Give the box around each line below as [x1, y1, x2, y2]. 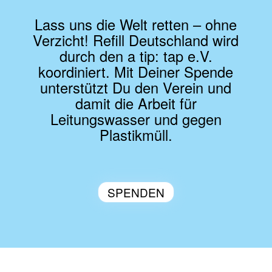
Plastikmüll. [99, 124, 172, 145]
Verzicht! [33, 29, 89, 50]
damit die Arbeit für [75, 92, 197, 114]
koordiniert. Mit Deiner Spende [38, 61, 234, 82]
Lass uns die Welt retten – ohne [35, 13, 237, 35]
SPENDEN [107, 183, 165, 200]
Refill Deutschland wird [89, 29, 239, 50]
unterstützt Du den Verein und [40, 76, 232, 98]
